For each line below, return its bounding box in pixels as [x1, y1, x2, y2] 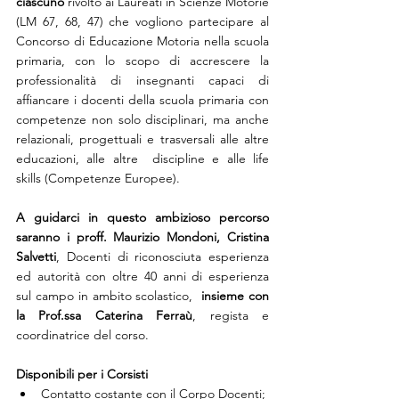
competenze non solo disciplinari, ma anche [16, 111, 269, 128]
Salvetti [16, 248, 56, 265]
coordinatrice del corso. [16, 327, 152, 344]
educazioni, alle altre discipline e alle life [16, 151, 269, 167]
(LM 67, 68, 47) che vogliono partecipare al [16, 13, 269, 30]
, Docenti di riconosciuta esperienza [56, 248, 269, 265]
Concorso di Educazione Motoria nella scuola [16, 33, 269, 50]
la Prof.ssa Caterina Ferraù [16, 307, 193, 324]
